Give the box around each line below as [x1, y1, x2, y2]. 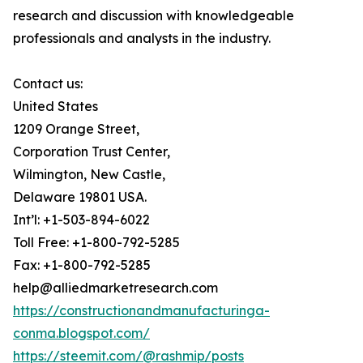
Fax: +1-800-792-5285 [13, 257, 151, 274]
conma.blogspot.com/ [13, 325, 150, 342]
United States [13, 98, 98, 115]
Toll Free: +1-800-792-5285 [13, 234, 180, 251]
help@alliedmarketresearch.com [13, 280, 218, 297]
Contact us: [13, 75, 83, 92]
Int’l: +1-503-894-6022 [13, 211, 150, 228]
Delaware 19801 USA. [13, 189, 147, 206]
